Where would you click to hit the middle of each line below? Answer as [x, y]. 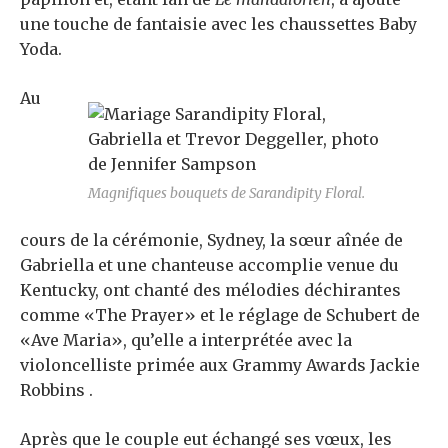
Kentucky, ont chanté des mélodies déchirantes [210, 290]
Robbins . [56, 390]
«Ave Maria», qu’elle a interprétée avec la [186, 340]
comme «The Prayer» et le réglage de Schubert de [220, 315]
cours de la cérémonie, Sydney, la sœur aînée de [211, 240]
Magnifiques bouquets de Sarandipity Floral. [226, 193]
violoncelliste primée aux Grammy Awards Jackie [220, 365]
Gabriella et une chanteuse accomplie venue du [209, 265]
